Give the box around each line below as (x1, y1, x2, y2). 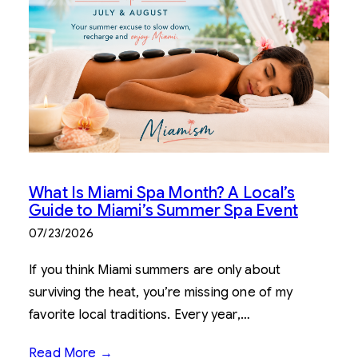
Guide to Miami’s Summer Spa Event (29, 201, 298, 221)
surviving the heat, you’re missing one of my (29, 284, 292, 300)
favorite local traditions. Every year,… (29, 307, 251, 323)
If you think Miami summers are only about (29, 262, 281, 278)
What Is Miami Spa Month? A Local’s (29, 183, 296, 203)
